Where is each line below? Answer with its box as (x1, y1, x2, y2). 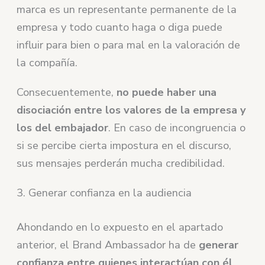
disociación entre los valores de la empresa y (17, 103, 247, 118)
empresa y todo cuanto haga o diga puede (17, 20, 223, 35)
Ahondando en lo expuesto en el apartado (17, 219, 224, 234)
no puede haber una (117, 85, 217, 100)
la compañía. (17, 56, 78, 70)
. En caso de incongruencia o (108, 121, 246, 135)
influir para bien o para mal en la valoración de (17, 38, 241, 53)
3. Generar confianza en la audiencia (17, 186, 192, 201)
